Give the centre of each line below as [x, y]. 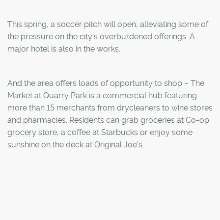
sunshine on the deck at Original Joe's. [76, 144]
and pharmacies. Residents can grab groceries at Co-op [108, 120]
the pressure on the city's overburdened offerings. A [101, 36]
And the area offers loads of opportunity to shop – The [106, 83]
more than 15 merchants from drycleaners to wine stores [110, 108]
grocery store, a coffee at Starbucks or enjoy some [100, 132]
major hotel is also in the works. [64, 49]
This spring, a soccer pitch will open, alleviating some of [108, 24]
